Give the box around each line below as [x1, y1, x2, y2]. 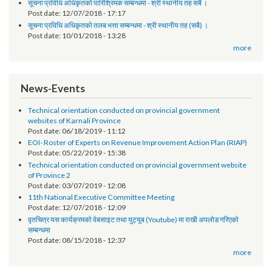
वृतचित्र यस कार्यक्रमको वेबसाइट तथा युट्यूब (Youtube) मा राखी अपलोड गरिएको [29, 254, 252, 265]
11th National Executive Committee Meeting [29, 231, 185, 241]
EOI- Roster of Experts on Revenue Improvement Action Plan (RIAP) [29, 174, 260, 184]
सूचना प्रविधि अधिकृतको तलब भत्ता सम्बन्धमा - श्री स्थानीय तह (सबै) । [29, 50, 220, 60]
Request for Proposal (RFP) [29, 3, 123, 13]
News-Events [22, 115, 90, 129]
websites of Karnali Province [29, 151, 127, 160]
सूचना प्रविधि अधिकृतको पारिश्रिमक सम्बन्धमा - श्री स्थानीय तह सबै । [29, 27, 219, 36]
